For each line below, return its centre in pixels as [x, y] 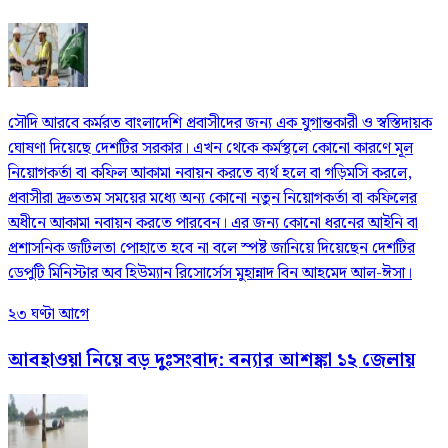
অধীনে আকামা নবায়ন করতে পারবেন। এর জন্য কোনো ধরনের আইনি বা [213, 224]
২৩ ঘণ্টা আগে [48, 315]
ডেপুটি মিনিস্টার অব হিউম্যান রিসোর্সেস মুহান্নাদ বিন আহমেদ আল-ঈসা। [210, 274]
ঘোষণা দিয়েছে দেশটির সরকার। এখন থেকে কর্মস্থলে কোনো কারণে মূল [210, 149]
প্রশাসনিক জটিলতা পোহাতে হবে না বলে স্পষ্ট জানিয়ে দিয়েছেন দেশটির [211, 249]
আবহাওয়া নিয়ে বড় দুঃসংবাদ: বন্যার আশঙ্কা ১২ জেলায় [211, 360]
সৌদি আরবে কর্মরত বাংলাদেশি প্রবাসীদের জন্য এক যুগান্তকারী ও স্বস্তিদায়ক [220, 124]
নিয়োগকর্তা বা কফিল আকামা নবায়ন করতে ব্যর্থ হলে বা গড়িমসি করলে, [210, 174]
